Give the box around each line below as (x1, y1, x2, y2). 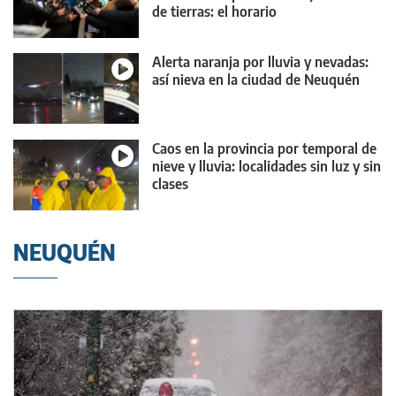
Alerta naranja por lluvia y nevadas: (152, 53, 369, 72)
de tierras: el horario (152, 2, 277, 20)
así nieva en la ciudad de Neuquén (152, 71, 360, 89)
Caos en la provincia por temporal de (152, 139, 377, 157)
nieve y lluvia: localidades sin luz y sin (152, 156, 381, 175)
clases (152, 174, 188, 193)
